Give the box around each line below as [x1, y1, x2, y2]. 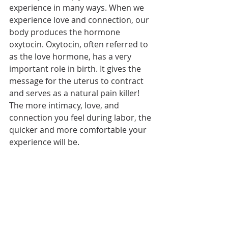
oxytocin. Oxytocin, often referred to [9, 39, 150, 50]
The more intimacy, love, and [9, 100, 121, 111]
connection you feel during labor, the [9, 112, 153, 124]
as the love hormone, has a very [9, 51, 133, 63]
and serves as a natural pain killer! [9, 88, 141, 99]
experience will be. [9, 136, 79, 148]
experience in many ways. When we [9, 2, 146, 14]
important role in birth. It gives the [9, 63, 143, 75]
